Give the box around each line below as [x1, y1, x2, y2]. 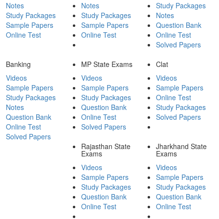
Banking [6, 59, 31, 69]
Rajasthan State [81, 141, 131, 151]
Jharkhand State [155, 141, 207, 151]
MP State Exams [81, 59, 132, 69]
